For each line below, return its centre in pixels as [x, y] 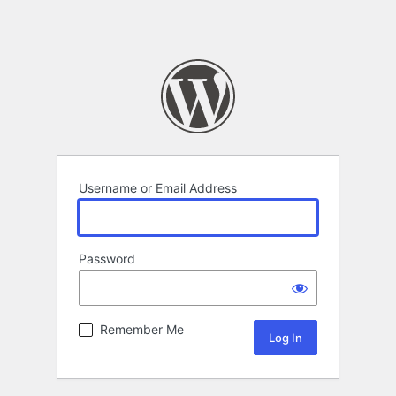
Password [107, 259]
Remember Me [142, 330]
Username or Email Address [158, 188]
